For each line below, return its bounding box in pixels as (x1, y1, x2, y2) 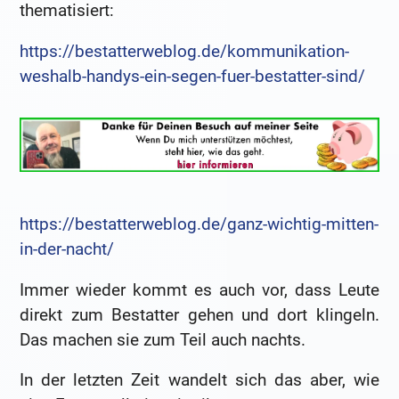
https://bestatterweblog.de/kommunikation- (20, 40, 350, 61)
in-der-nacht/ (20, 239, 115, 260)
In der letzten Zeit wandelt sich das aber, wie (20, 370, 379, 391)
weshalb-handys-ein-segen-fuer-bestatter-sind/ (20, 65, 366, 86)
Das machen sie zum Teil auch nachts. (20, 329, 306, 350)
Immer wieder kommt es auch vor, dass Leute (20, 279, 379, 300)
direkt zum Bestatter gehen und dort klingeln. (20, 304, 379, 325)
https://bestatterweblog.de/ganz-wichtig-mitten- (20, 214, 379, 235)
